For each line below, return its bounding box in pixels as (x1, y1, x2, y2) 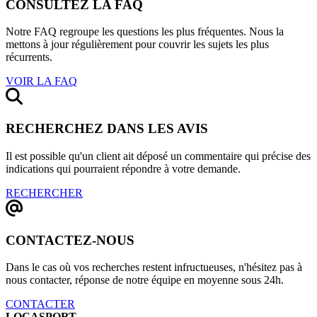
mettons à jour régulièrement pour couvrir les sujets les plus (6, 38, 269, 51)
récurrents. (6, 51, 52, 64)
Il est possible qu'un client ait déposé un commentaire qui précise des (6, 149, 311, 162)
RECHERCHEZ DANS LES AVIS (6, 121, 208, 137)
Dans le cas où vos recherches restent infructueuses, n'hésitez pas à (6, 261, 302, 274)
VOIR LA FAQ (6, 75, 77, 88)
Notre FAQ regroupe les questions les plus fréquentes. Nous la (6, 25, 284, 38)
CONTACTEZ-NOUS (6, 232, 134, 248)
